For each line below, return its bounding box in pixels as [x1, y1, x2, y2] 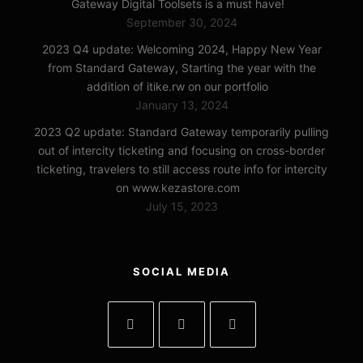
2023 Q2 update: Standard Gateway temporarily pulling [34, 124, 329, 139]
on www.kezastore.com [115, 180, 240, 194]
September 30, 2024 [126, 15, 237, 29]
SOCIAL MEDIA [133, 264, 230, 278]
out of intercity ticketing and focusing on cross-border [38, 143, 325, 157]
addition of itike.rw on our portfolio [87, 79, 268, 93]
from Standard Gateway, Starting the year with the [47, 60, 316, 75]
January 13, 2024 [135, 97, 228, 112]
